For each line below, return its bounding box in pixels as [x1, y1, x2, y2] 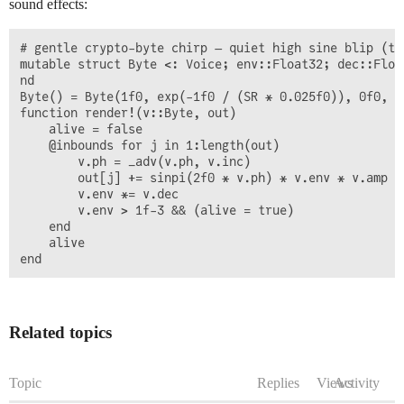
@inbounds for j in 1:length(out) [20, 137, 280, 152]
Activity [334, 374, 380, 390]
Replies [257, 374, 299, 390]
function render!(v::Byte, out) [20, 105, 236, 120]
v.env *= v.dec [20, 186, 179, 201]
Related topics [9, 322, 112, 342]
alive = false [20, 121, 142, 136]
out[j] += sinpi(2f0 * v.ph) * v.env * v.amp [20, 170, 388, 185]
